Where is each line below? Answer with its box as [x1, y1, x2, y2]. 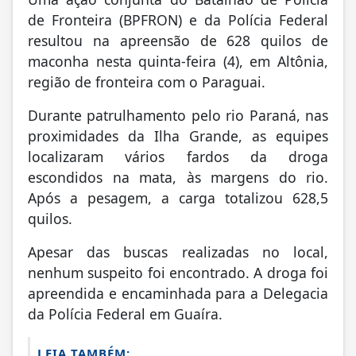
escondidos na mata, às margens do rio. [28, 168, 328, 188]
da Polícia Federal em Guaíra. [28, 305, 222, 325]
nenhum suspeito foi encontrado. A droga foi [28, 264, 328, 284]
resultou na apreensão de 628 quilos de [28, 32, 328, 52]
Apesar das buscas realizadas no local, [28, 243, 328, 263]
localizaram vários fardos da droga [28, 148, 328, 168]
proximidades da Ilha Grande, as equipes [28, 127, 328, 147]
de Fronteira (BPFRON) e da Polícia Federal [28, 11, 328, 31]
